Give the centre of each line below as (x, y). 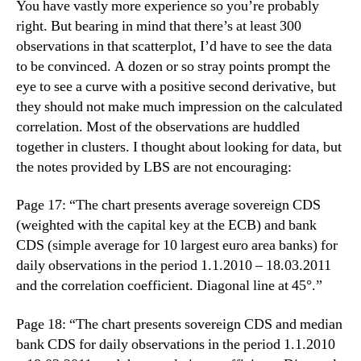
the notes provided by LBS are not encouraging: (154, 167)
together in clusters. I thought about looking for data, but (179, 147)
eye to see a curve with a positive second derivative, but (176, 86)
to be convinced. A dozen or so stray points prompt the (173, 66)
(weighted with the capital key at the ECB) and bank (166, 225)
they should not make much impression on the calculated (179, 106)
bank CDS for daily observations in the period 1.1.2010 (176, 344)
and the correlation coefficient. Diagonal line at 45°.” (169, 286)
